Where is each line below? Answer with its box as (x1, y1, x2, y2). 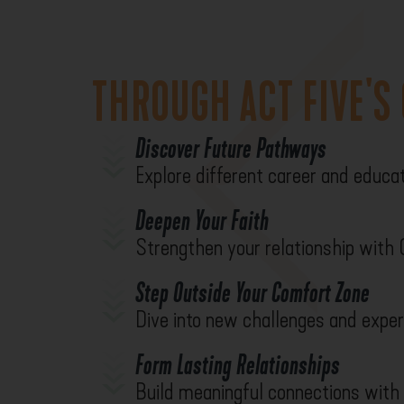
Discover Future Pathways (134, 132, 326, 165)
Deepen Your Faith (134, 204, 269, 237)
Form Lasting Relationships (134, 348, 340, 381)
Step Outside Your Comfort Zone (134, 276, 370, 309)
